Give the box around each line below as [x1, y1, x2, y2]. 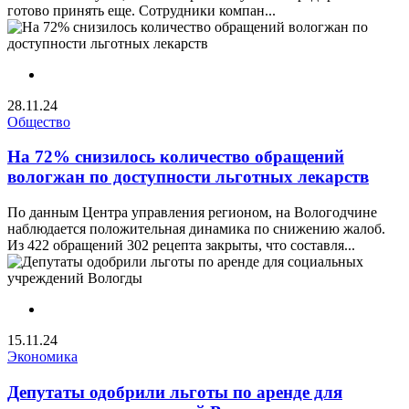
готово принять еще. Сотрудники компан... [7, 2, 276, 18]
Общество [7, 113, 70, 130]
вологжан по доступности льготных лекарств [7, 167, 369, 187]
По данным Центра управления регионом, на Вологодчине [7, 204, 377, 220]
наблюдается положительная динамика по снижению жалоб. [7, 220, 385, 236]
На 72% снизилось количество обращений [7, 147, 344, 167]
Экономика [7, 348, 78, 364]
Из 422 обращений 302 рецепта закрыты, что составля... [7, 236, 355, 253]
